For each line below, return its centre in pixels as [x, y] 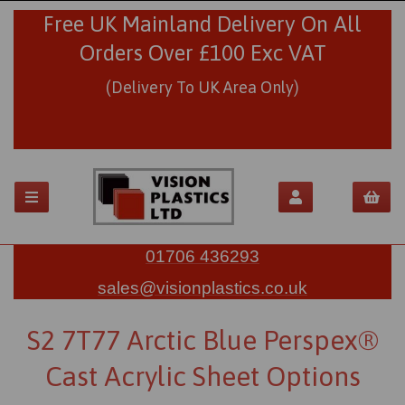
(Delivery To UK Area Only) [202, 87]
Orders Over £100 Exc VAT [202, 53]
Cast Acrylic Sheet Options [202, 377]
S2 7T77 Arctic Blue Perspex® [202, 340]
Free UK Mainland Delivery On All [202, 24]
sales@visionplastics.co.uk [202, 288]
